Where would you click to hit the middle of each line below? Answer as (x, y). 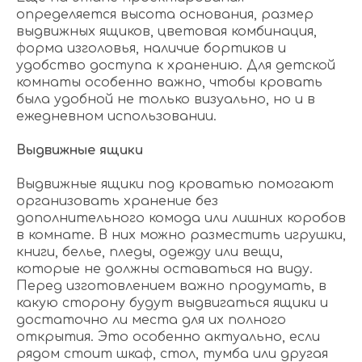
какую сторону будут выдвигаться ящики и (172, 303)
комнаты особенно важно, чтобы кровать (169, 83)
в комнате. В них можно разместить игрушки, (181, 236)
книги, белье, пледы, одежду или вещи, (149, 253)
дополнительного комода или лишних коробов (181, 219)
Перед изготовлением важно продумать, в (171, 286)
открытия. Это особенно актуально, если (168, 337)
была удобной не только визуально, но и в (166, 100)
